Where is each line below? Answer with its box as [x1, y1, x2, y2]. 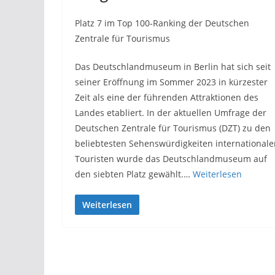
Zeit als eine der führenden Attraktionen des [75, 91, 258, 103]
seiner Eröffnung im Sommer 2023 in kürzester [75, 76, 268, 88]
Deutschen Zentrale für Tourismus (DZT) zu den [75, 122, 271, 134]
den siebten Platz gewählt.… [75, 168, 193, 180]
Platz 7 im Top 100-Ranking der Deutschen [75, 17, 249, 29]
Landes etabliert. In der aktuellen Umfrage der [75, 106, 266, 118]
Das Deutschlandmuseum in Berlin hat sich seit [75, 60, 271, 72]
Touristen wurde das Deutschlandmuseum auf [75, 152, 267, 165]
